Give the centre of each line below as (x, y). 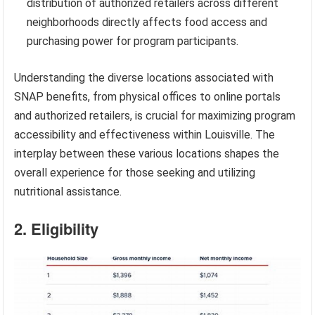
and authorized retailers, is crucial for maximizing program (155, 116)
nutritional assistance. (68, 192)
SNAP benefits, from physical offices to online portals (148, 97)
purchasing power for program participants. (133, 41)
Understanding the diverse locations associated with (144, 78)
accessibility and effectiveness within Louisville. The (145, 135)
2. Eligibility (57, 229)
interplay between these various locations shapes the (147, 154)
